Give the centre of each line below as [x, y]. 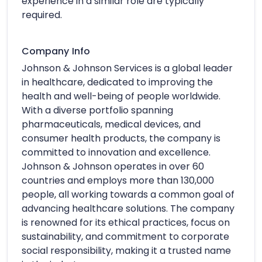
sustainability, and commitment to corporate [125, 236]
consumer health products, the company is [121, 138]
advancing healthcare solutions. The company [128, 208]
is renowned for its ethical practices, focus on [126, 222]
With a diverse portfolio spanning [97, 110]
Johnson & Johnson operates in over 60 [113, 166]
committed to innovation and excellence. [116, 152]
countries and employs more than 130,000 [118, 180]
